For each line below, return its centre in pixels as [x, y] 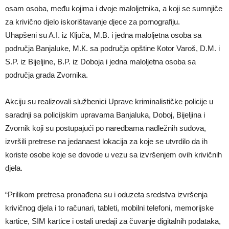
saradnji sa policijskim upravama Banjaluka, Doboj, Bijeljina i [105, 115]
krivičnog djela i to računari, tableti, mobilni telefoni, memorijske [109, 208]
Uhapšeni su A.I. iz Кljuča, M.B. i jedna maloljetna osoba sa [103, 35]
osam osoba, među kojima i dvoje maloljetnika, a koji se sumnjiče [114, 9]
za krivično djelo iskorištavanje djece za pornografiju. [93, 22]
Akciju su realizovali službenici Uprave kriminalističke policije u [109, 102]
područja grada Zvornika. [47, 75]
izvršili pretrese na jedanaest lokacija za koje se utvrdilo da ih [106, 142]
